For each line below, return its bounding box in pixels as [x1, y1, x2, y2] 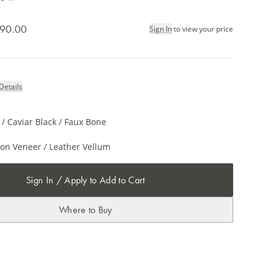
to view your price [173, 24, 233, 33]
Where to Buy [58, 203, 112, 216]
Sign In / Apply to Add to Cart [25, 174, 145, 186]
